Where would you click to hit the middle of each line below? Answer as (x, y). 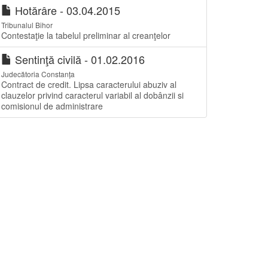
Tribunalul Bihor (27, 25)
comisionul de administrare (52, 106)
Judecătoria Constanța (38, 74)
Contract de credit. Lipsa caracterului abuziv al (89, 84)
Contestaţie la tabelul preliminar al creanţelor (86, 35)
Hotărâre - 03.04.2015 (66, 10)
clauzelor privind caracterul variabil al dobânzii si (92, 95)
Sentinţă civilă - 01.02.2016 (78, 59)
